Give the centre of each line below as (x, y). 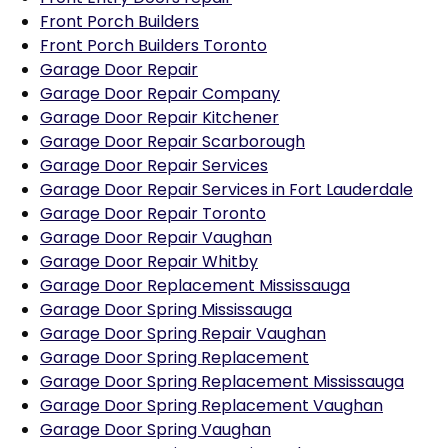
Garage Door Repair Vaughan (156, 237)
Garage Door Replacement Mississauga (195, 285)
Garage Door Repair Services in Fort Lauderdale (226, 189)
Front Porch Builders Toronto (153, 45)
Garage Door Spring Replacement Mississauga (222, 381)
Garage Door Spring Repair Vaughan (183, 333)
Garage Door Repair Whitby (149, 261)
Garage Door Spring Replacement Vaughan (211, 405)
